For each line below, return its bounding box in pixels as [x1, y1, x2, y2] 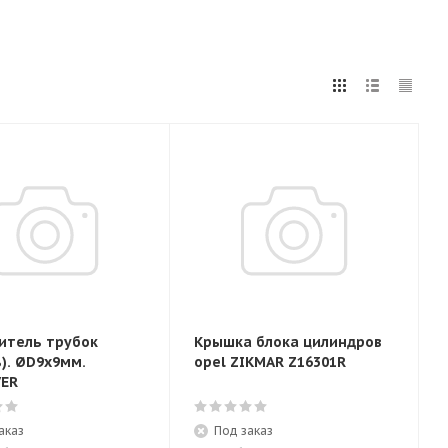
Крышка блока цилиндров [194, 333, 382, 351]
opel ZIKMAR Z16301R [194, 353, 346, 371]
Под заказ [214, 423, 273, 438]
